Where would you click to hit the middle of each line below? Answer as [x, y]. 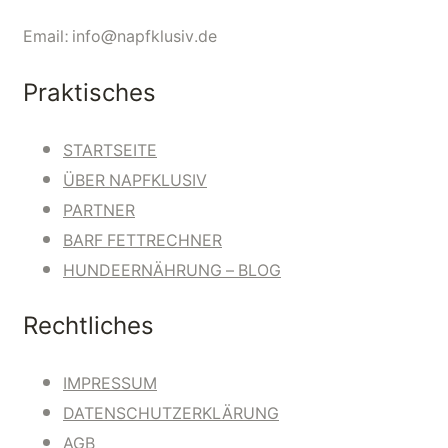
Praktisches [89, 93]
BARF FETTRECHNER [142, 240]
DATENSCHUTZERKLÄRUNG [171, 414]
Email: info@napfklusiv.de [120, 36]
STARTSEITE [110, 150]
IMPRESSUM [110, 384]
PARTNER [99, 210]
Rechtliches [88, 327]
